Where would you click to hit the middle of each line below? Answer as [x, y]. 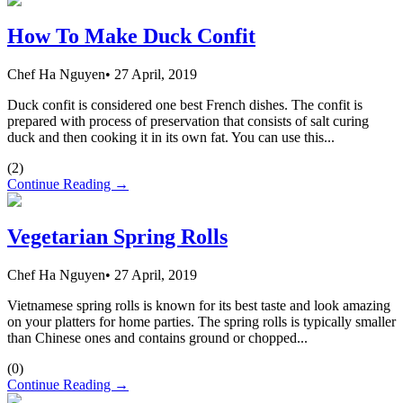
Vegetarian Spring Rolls [117, 236]
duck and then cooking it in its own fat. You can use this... [171, 138]
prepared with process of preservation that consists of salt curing [188, 121]
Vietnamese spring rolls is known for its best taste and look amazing [199, 305]
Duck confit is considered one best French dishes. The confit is [185, 105]
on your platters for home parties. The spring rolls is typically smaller [201, 321]
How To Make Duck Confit [131, 36]
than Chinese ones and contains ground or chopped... [157, 337]
